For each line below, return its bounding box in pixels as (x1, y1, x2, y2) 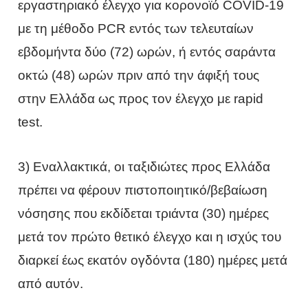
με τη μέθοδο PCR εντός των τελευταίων (18, 21, 254, 36)
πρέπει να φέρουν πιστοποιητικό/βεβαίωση (18, 182, 268, 197)
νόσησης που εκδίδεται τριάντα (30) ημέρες (18, 206, 269, 221)
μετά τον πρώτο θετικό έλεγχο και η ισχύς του (18, 229, 282, 244)
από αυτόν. (18, 276, 84, 291)
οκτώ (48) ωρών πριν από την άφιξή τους (18, 68, 260, 83)
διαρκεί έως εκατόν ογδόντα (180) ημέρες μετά (18, 252, 288, 267)
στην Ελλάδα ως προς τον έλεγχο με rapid (18, 91, 264, 107)
